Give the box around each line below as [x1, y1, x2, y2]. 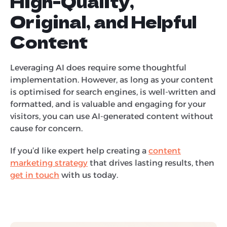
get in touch [10, 170, 59, 180]
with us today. [59, 170, 118, 180]
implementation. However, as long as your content [10, 74, 213, 85]
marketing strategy [10, 158, 88, 168]
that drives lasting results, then [88, 158, 214, 168]
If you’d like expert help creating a [10, 145, 148, 156]
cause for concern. [10, 123, 85, 133]
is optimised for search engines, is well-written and [10, 87, 216, 97]
